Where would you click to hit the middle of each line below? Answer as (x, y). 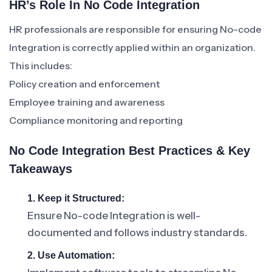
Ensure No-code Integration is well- (114, 216)
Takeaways (41, 169)
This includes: (41, 66)
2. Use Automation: (71, 255)
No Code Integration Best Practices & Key (130, 151)
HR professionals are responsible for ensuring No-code (135, 29)
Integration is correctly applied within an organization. (132, 47)
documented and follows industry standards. (137, 233)
